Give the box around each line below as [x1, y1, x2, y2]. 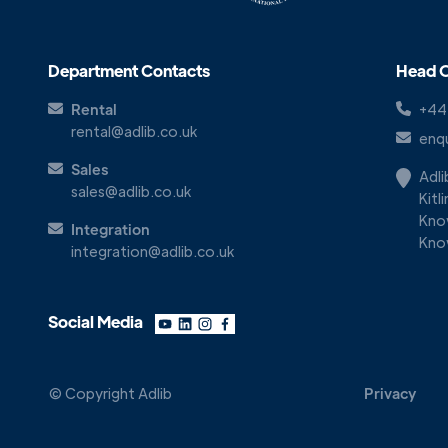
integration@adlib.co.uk [71, 242, 234, 261]
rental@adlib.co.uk [71, 122, 197, 141]
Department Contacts [48, 60, 210, 82]
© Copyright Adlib [48, 384, 172, 403]
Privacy [364, 384, 416, 403]
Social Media [48, 311, 143, 333]
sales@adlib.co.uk [71, 182, 191, 201]
